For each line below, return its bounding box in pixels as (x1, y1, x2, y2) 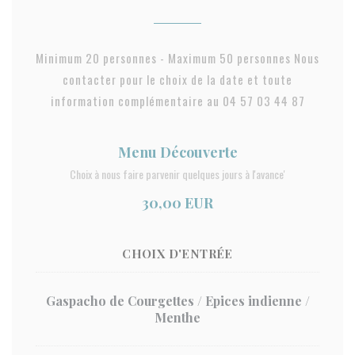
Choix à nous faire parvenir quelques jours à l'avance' (70, 166, 285, 182)
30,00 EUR (142, 193, 213, 212)
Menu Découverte (117, 143, 238, 162)
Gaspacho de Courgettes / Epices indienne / (45, 292, 310, 309)
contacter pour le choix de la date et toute (63, 71, 292, 88)
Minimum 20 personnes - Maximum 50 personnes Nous (36, 49, 319, 67)
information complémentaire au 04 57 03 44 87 (50, 92, 305, 109)
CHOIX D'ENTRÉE (122, 246, 233, 261)
